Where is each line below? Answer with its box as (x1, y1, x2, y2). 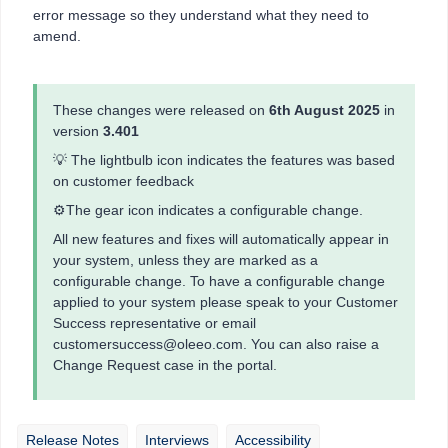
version (53, 123, 99, 140)
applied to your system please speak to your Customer (53, 294, 398, 311)
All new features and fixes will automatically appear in (53, 231, 389, 248)
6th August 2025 (269, 102, 384, 119)
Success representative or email (53, 315, 256, 332)
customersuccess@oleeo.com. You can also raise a (53, 336, 379, 353)
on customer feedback (53, 173, 198, 190)
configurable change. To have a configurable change (53, 273, 385, 290)
